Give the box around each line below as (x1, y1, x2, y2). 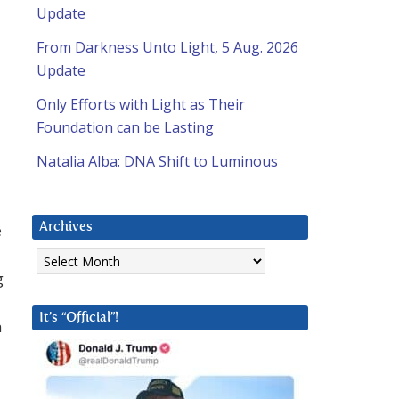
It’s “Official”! (39, 311, 118, 325)
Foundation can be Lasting (37, 118, 214, 138)
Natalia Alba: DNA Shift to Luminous (37, 151, 278, 172)
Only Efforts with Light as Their (37, 94, 245, 115)
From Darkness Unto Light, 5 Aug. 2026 (37, 37, 298, 58)
